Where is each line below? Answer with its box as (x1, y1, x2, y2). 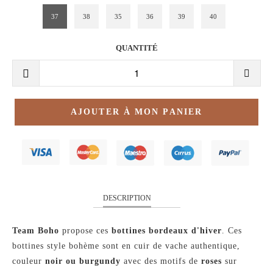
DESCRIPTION (102, 194, 151, 203)
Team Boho (12, 226, 59, 236)
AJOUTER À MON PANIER (71, 107, 202, 116)
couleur (12, 257, 45, 266)
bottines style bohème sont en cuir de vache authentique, (12, 241, 240, 251)
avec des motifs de (121, 257, 201, 266)
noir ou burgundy (45, 257, 121, 266)
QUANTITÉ (115, 43, 158, 52)
